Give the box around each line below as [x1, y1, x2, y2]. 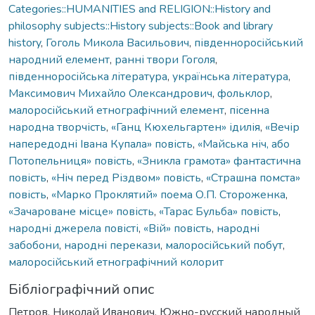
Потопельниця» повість [8, 153, 132, 169]
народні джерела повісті [8, 220, 139, 236]
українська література [172, 68, 288, 84]
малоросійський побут [165, 237, 283, 253]
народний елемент [8, 51, 110, 67]
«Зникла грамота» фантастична [137, 153, 301, 169]
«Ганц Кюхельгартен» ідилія [111, 119, 260, 135]
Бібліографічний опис [8, 279, 154, 299]
